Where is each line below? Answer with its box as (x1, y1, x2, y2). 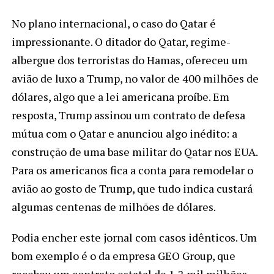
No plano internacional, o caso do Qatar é (11, 16, 216, 31)
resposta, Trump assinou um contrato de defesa (11, 108, 245, 123)
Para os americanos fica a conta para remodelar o (11, 163, 253, 178)
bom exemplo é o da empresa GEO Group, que (11, 248, 235, 264)
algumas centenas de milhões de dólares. (11, 199, 216, 215)
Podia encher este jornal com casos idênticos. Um (11, 230, 257, 245)
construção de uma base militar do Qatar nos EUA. (11, 144, 257, 160)
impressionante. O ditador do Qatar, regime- (11, 34, 231, 50)
